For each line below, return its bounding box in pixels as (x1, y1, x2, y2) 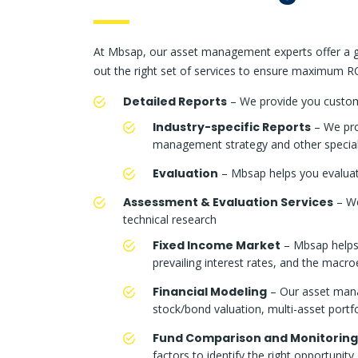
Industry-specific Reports (153, 119, 311, 136)
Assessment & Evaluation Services (123, 194, 333, 211)
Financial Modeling (153, 284, 267, 300)
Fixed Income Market (153, 237, 280, 254)
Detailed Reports (123, 93, 227, 110)
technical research (123, 212, 217, 228)
